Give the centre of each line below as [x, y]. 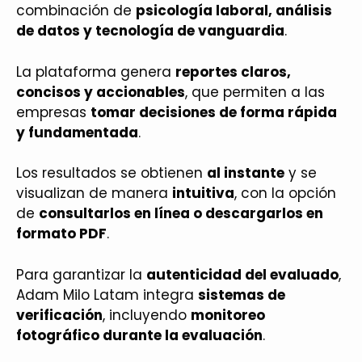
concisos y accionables [101, 92]
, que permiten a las [255, 92]
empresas [53, 112]
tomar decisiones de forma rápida [214, 112]
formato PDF [61, 234]
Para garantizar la [81, 274]
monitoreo [228, 315]
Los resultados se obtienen [112, 173]
